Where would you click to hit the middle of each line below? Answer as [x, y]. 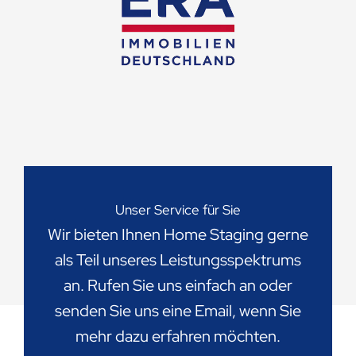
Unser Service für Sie [178, 209]
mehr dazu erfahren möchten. [178, 336]
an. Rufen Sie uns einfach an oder [178, 285]
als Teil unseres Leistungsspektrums [178, 259]
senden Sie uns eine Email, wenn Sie [178, 310]
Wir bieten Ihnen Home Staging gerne [178, 234]
